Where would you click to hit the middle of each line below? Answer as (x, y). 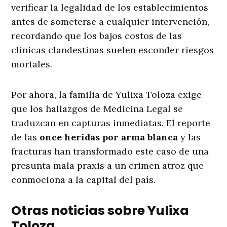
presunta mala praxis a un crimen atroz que (108, 166)
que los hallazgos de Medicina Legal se (97, 109)
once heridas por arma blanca (109, 137)
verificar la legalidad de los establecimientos (110, 8)
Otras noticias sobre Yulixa (100, 211)
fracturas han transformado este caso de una (110, 152)
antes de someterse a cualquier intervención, (110, 22)
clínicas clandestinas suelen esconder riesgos (113, 50)
